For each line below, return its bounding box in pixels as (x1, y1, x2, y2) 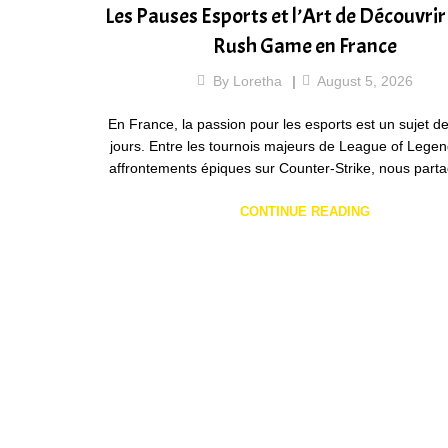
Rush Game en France (212, 32, 397, 61)
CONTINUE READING (239, 203, 370, 219)
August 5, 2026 (316, 72, 413, 89)
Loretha (232, 72, 282, 89)
